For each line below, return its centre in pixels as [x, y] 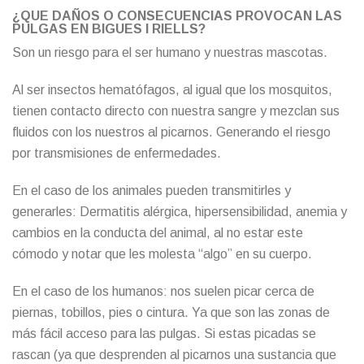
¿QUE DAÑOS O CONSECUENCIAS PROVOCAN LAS [177, 15]
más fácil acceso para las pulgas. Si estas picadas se [164, 333]
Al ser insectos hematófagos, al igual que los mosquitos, [172, 89]
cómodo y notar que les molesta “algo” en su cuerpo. [162, 253]
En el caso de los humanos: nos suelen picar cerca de [163, 291]
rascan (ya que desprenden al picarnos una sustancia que [174, 354]
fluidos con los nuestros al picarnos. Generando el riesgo [171, 132]
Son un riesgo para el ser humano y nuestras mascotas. [170, 52]
